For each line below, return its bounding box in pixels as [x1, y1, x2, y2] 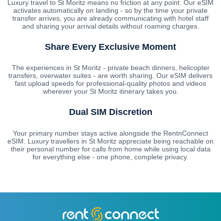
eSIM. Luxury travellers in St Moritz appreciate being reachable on [7, 137, 214, 146]
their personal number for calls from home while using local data [10, 145, 211, 153]
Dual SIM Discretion [69, 107, 152, 117]
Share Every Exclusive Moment [45, 41, 176, 52]
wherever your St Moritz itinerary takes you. [42, 87, 179, 96]
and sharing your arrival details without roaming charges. [22, 22, 199, 30]
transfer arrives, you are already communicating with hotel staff [12, 14, 209, 22]
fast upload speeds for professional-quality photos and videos [15, 79, 206, 88]
